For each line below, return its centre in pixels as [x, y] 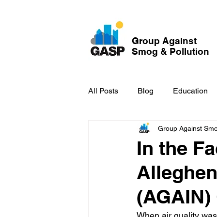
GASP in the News [140, 130]
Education [190, 91]
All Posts [103, 91]
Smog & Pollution [170, 51]
